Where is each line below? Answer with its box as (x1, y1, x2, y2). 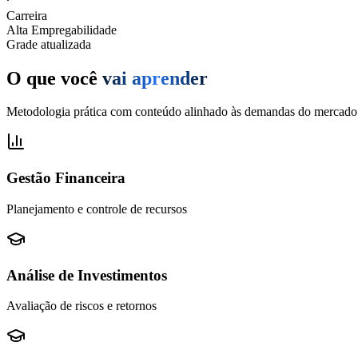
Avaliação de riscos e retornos (6, 299, 157, 313)
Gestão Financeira (6, 169, 125, 187)
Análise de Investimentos (6, 266, 167, 284)
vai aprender (102, 67, 208, 89)
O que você (6, 67, 97, 89)
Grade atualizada (6, 37, 91, 51)
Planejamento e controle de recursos (6, 201, 187, 216)
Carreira (6, 8, 47, 22)
